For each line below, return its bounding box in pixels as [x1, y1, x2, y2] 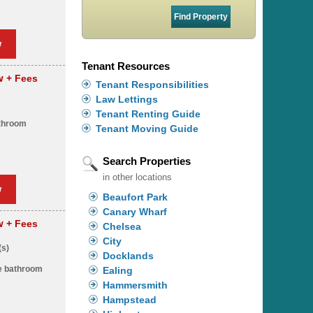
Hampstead [103, 293, 157, 305]
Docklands [103, 249, 154, 261]
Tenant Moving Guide [96, 122, 199, 134]
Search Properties [103, 154, 191, 167]
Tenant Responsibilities [96, 78, 210, 90]
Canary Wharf [103, 205, 168, 217]
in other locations [103, 171, 173, 182]
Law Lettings [96, 93, 159, 105]
